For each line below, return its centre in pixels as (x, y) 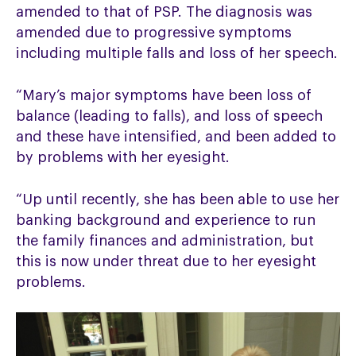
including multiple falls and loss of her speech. (177, 53)
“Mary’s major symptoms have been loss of (164, 95)
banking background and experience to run (166, 220)
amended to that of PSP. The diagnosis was (164, 12)
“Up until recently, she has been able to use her (178, 199)
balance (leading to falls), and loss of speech (170, 116)
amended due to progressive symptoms (154, 32)
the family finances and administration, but (165, 240)
